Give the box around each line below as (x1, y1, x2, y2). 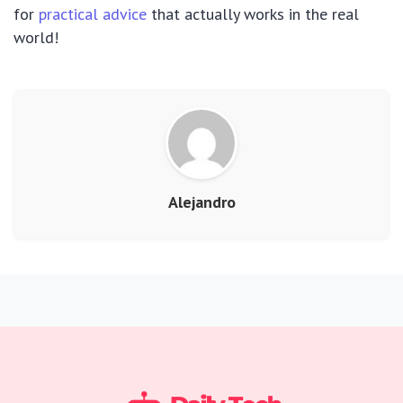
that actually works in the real (147, 4, 359, 25)
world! (13, 27, 58, 49)
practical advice (39, 4, 147, 25)
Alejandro (167, 192, 236, 213)
